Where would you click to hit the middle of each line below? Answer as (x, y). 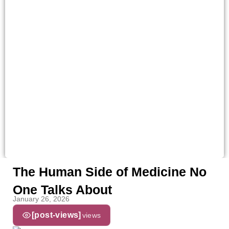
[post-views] (56, 215)
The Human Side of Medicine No (110, 172)
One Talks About (62, 190)
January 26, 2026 (41, 199)
